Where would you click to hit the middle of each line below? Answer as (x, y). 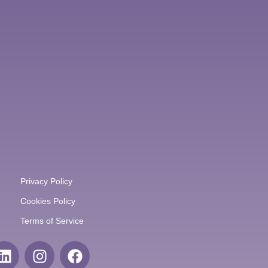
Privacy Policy (47, 182)
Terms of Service (52, 221)
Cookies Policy (48, 201)
